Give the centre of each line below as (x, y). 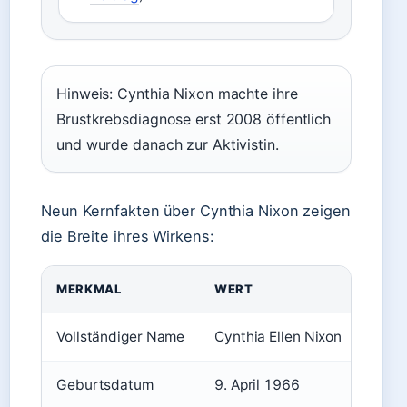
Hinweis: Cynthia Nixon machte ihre (177, 94)
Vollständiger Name (121, 337)
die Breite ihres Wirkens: (128, 236)
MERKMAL (89, 289)
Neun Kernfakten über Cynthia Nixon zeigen (196, 211)
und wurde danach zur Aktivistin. (168, 144)
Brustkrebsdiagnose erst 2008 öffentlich (194, 119)
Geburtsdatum (105, 385)
